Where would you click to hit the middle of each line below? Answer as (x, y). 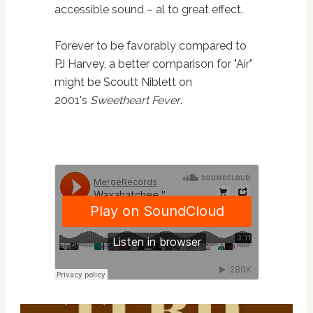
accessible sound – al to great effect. (148, 9)
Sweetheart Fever (135, 100)
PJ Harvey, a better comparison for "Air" (153, 64)
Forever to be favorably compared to (150, 45)
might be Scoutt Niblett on (123, 82)
